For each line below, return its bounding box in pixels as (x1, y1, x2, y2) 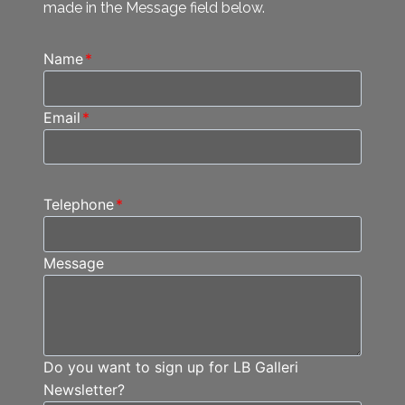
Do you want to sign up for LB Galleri (43, 357, 298, 376)
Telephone (43, 195, 114, 214)
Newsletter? (43, 380, 125, 399)
